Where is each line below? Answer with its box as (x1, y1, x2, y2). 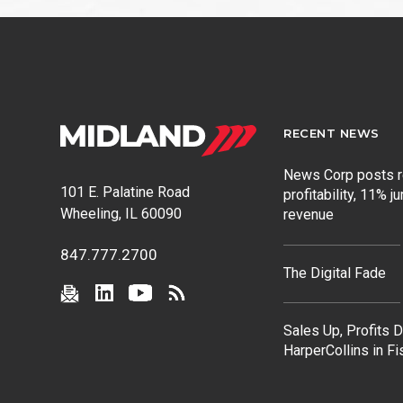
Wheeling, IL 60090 (60, 205, 183, 223)
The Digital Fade (283, 264, 387, 282)
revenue (283, 206, 335, 224)
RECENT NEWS (283, 126, 380, 141)
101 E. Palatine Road (60, 184, 191, 201)
